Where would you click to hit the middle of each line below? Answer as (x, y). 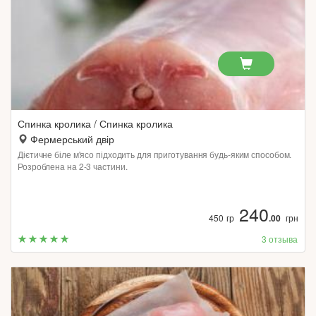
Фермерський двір (72, 139)
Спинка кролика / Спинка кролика (95, 123)
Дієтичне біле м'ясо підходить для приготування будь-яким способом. (155, 154)
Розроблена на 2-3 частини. (73, 166)
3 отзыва (280, 239)
